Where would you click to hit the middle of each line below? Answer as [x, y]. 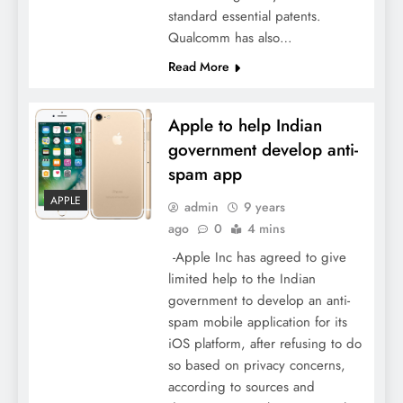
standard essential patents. [244, 17]
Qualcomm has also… [230, 38]
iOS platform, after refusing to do [264, 344]
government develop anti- [263, 150]
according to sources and [241, 387]
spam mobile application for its [257, 322]
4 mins [266, 229]
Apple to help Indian [245, 126]
